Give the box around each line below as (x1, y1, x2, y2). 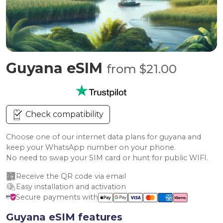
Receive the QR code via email (16, 172, 126, 181)
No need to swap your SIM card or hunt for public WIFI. (6, 153, 208, 162)
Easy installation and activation (16, 182, 126, 191)
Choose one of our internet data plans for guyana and (6, 132, 201, 141)
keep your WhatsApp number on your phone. (6, 143, 176, 152)
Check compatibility (23, 110, 104, 119)
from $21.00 (107, 62, 177, 76)
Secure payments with (16, 193, 98, 202)
